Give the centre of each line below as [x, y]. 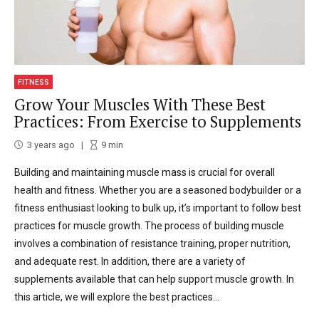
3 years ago [51, 145]
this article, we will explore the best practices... [117, 297]
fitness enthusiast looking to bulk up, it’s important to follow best [158, 208]
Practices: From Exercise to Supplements [158, 122]
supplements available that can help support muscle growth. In [154, 279]
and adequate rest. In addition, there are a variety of [130, 261]
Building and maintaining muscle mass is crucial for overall [145, 172]
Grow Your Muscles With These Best [140, 105]
